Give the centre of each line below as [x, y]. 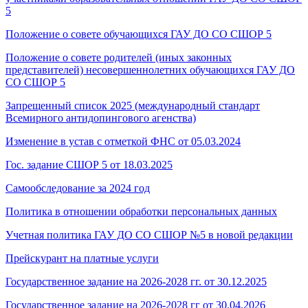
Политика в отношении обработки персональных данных [141, 211]
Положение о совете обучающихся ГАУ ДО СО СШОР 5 [139, 34]
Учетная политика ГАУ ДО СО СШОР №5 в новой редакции [149, 234]
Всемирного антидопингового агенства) [101, 118]
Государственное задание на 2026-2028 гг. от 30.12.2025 [136, 281]
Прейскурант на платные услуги [82, 258]
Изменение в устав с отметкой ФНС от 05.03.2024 [123, 141]
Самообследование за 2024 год [78, 188]
